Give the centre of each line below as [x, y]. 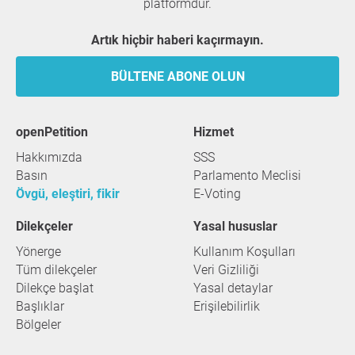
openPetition [55, 132]
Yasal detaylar [233, 288]
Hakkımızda [49, 157]
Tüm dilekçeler [56, 270]
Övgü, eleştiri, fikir [68, 194]
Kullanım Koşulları [244, 252]
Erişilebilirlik [227, 306]
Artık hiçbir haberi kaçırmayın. [182, 40]
